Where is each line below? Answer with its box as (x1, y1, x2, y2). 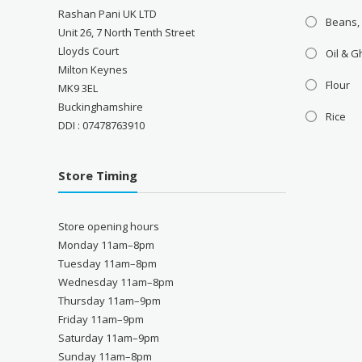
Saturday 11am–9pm (58, 330, 160, 345)
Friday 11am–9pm (58, 311, 145, 326)
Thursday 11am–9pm (58, 293, 162, 308)
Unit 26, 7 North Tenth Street (58, 24, 196, 40)
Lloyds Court (58, 43, 120, 58)
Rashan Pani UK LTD (58, 6, 158, 21)
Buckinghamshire (58, 99, 144, 114)
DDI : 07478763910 (58, 117, 145, 133)
